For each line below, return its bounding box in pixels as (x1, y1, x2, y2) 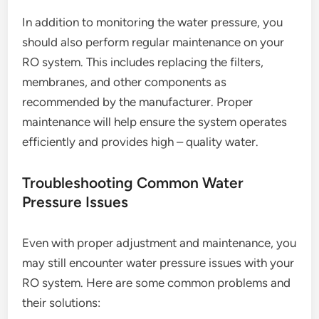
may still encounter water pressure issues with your (22, 255, 295, 270)
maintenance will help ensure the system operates (22, 114, 288, 129)
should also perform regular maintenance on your (22, 34, 285, 49)
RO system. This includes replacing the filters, (22, 54, 264, 69)
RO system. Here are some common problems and (22, 275, 291, 290)
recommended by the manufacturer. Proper (22, 94, 253, 109)
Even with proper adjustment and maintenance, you (22, 235, 297, 250)
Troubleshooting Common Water (22, 173, 244, 192)
